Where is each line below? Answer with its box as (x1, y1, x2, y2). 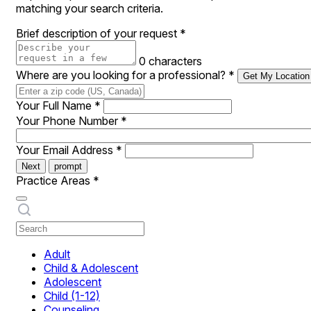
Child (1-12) (44, 289, 100, 303)
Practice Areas (16, 174, 93, 187)
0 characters (139, 54, 202, 68)
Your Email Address (16, 143, 116, 157)
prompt (54, 161, 82, 171)
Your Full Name (16, 99, 94, 112)
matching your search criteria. (16, 1, 163, 15)
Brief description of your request (16, 26, 180, 40)
